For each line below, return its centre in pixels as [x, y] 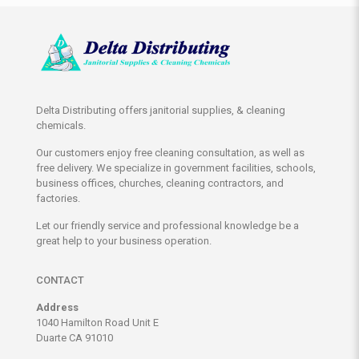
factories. [58, 199]
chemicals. [61, 126]
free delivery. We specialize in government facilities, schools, [176, 168]
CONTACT [60, 280]
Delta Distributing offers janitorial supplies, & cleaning [161, 111]
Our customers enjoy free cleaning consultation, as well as [170, 153]
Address [57, 308]
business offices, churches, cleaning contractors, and [160, 184]
